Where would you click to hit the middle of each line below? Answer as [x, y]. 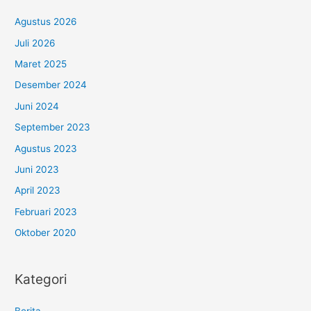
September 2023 [53, 127]
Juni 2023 [37, 169]
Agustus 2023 [46, 148]
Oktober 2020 [46, 233]
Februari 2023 [46, 211]
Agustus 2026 [46, 22]
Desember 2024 [51, 85]
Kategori [41, 279]
